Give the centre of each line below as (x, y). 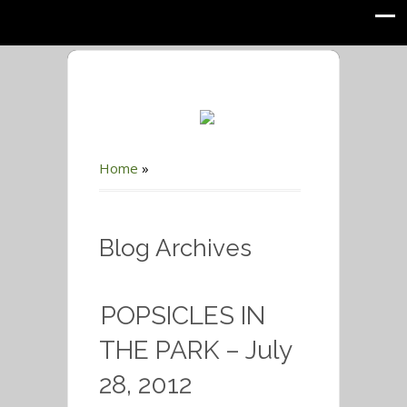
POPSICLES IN (183, 316)
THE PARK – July (195, 350)
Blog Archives (175, 248)
